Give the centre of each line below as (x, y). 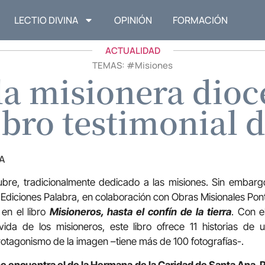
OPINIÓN (133, 20)
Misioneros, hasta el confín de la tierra (140, 212)
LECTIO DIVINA (46, 20)
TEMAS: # (114, 66)
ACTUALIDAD (132, 51)
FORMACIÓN (201, 20)
